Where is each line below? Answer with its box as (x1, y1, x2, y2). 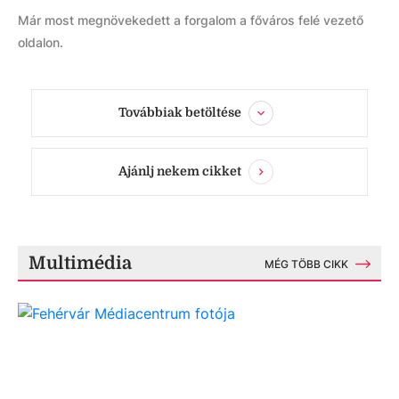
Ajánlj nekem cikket (118, 163, 241, 178)
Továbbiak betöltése (118, 104, 241, 119)
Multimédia (28, 253, 132, 273)
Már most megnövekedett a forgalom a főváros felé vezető (18, 12, 363, 28)
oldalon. (18, 35, 63, 50)
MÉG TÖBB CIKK (265, 257, 348, 271)
